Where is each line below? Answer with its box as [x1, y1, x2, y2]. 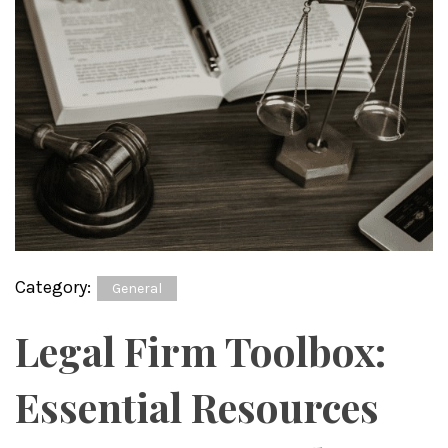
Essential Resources [15, 380, 379, 434]
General [112, 280, 162, 298]
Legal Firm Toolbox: [15, 324, 386, 378]
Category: [15, 276, 95, 299]
